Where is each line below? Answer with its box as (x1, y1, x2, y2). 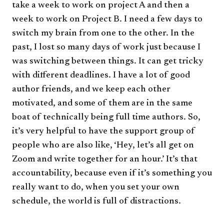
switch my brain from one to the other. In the (12, 29, 194, 38)
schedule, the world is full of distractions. (12, 197, 181, 206)
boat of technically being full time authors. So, (12, 113, 200, 122)
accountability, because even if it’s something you (12, 169, 212, 178)
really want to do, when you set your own (12, 183, 179, 192)
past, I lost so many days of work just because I (12, 43, 200, 52)
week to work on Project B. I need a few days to (12, 15, 202, 24)
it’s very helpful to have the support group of (12, 127, 195, 136)
